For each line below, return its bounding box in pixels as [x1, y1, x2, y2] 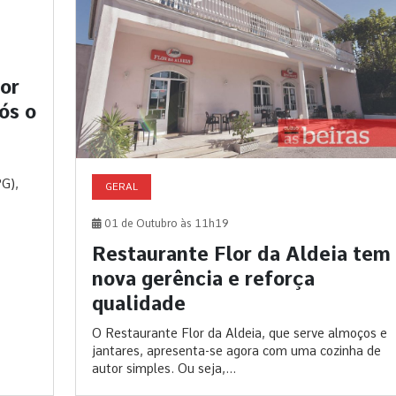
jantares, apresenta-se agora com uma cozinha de [91, 344, 381, 359]
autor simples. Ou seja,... [91, 362, 236, 377]
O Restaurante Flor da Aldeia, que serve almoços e [91, 326, 387, 341]
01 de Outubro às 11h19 [101, 217, 229, 231]
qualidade [91, 292, 186, 316]
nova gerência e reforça [91, 267, 315, 291]
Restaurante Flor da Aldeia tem [91, 242, 391, 266]
